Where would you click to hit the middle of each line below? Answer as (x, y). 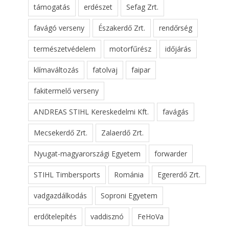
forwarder (171, 153)
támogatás (52, 7)
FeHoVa (151, 216)
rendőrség (176, 28)
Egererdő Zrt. (179, 174)
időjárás (178, 49)
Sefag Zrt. (142, 7)
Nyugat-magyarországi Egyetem (87, 153)
